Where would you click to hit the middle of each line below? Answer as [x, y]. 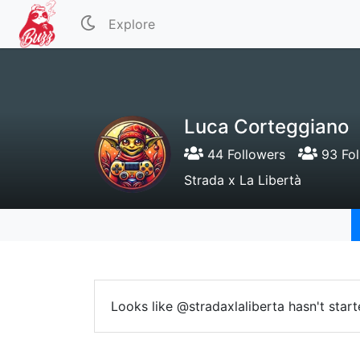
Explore [132, 24]
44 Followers [244, 154]
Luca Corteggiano [266, 127]
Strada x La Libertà [243, 180]
